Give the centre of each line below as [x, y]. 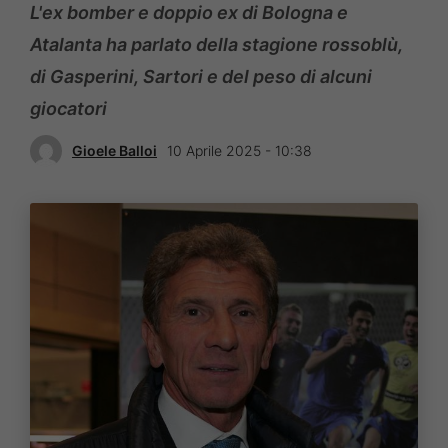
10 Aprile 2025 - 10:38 [239, 151]
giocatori [68, 108]
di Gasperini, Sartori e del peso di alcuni [201, 76]
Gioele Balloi [114, 151]
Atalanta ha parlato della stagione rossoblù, [216, 44]
